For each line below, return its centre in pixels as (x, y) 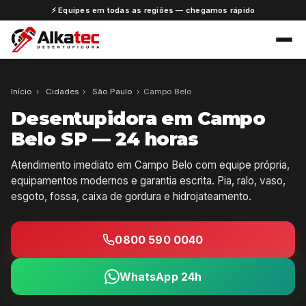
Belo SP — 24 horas (105, 139)
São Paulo (112, 91)
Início (22, 91)
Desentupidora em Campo (138, 118)
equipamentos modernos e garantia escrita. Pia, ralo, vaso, (148, 180)
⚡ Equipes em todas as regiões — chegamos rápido (153, 10)
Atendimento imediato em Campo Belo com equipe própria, (150, 165)
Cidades (62, 91)
